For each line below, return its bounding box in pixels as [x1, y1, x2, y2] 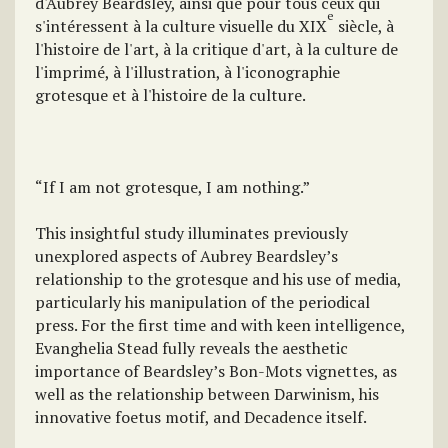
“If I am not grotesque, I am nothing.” [35, 176, 310, 198]
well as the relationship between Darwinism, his [35, 383, 379, 405]
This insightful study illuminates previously [35, 222, 348, 244]
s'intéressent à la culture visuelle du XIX [35, 15, 327, 37]
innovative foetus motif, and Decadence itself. [35, 406, 367, 428]
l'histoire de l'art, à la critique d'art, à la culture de [35, 38, 398, 60]
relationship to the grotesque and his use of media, [35, 268, 401, 290]
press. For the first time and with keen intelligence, [35, 314, 405, 336]
